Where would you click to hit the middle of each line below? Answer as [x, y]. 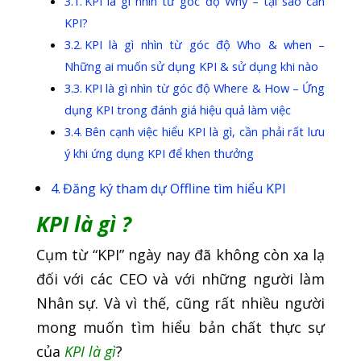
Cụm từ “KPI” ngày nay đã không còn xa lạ [180, 255]
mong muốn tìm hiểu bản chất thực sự [180, 328]
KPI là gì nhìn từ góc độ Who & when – [205, 44]
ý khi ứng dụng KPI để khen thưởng [159, 153]
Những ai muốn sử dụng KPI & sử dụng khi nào [191, 66]
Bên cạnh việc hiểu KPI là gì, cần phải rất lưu [205, 131]
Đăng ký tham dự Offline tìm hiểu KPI [175, 189]
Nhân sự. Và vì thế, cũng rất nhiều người [180, 303]
